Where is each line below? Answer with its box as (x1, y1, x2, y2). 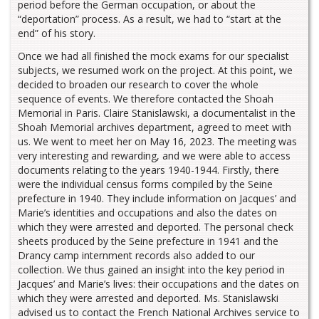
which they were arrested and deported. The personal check (18, 219, 293, 234)
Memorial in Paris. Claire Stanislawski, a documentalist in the (18, 105, 296, 120)
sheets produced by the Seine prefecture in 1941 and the (18, 234, 278, 248)
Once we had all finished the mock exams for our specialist (18, 48, 289, 63)
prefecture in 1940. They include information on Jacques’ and (18, 191, 296, 205)
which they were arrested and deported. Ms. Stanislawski (18, 291, 278, 305)
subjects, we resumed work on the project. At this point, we (18, 63, 293, 77)
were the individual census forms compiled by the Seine (18, 177, 273, 191)
